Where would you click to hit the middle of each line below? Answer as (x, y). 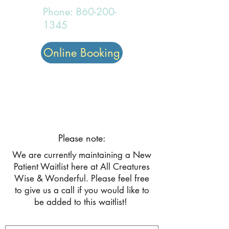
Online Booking (82, 53)
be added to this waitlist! (82, 202)
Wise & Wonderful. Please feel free (82, 178)
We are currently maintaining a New (82, 155)
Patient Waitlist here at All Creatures (82, 167)
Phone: (59, 12)
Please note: (82, 138)
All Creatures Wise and (82, 79)
